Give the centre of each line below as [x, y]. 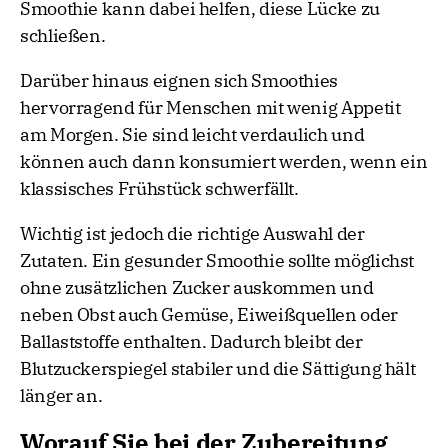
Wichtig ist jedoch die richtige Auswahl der [192, 234]
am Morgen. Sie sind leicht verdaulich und [192, 135]
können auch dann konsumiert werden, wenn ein [224, 162]
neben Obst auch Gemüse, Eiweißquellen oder [209, 315]
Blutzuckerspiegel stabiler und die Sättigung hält [218, 369]
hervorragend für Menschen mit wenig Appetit [210, 108]
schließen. [63, 36]
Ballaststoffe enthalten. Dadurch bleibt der [191, 342]
